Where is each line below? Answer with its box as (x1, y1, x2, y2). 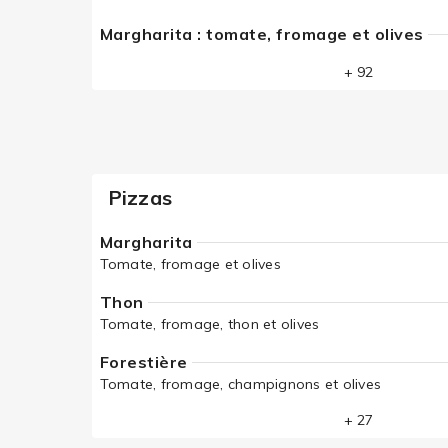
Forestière (99, 352, 188, 372)
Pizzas (107, 185, 172, 210)
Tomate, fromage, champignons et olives (99, 375, 381, 393)
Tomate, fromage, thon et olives (99, 315, 320, 333)
